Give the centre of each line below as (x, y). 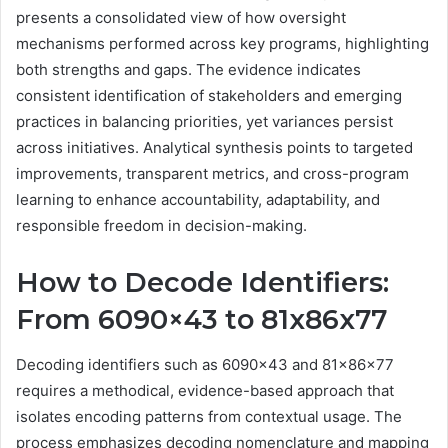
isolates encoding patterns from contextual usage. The (209, 416)
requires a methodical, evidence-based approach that (205, 390)
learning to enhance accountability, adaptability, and (198, 200)
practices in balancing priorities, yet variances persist (204, 122)
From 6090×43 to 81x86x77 (201, 320)
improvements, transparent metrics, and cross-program (212, 174)
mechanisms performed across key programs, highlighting (222, 44)
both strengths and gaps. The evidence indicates (188, 70)
